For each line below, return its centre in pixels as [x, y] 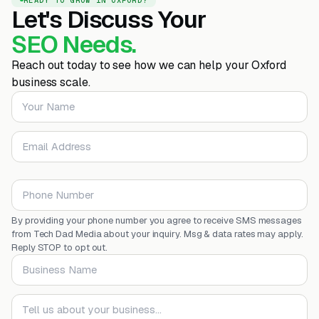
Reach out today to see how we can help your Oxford [149, 65]
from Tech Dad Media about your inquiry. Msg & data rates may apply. [157, 234]
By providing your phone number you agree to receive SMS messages [157, 220]
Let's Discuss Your [109, 19]
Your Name [40, 98]
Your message [47, 301]
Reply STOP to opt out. [60, 247]
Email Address [48, 138]
